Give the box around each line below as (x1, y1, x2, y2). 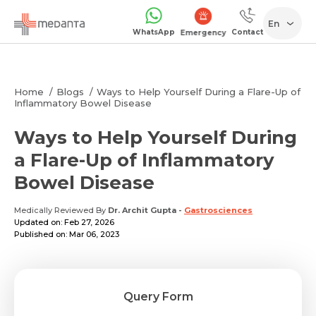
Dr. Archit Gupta (108, 205, 176, 215)
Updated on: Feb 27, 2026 (14, 217, 114, 227)
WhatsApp (133, 28, 175, 37)
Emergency (180, 28, 226, 37)
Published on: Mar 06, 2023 (14, 229, 119, 239)
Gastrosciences (184, 205, 253, 215)
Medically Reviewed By (14, 205, 108, 215)
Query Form (123, 290, 193, 303)
